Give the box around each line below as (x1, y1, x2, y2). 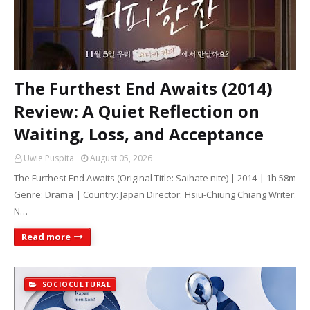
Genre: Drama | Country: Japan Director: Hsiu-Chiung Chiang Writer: (14, 188, 296, 201)
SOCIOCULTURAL (39, 280, 112, 289)
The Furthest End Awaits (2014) (14, 77, 273, 100)
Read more (21, 230, 71, 243)
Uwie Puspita (24, 152, 74, 164)
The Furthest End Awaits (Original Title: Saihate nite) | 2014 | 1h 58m (14, 172, 296, 184)
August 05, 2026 (90, 152, 152, 164)
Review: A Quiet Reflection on (14, 100, 259, 122)
